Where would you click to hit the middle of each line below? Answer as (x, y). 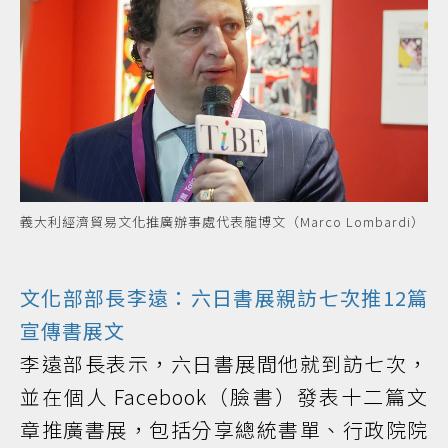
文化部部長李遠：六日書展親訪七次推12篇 (224, 297)
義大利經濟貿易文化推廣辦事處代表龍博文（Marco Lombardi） (222, 221)
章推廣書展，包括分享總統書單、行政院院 (224, 429)
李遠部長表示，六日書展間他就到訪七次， (224, 363)
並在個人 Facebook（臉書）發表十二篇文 (224, 396)
